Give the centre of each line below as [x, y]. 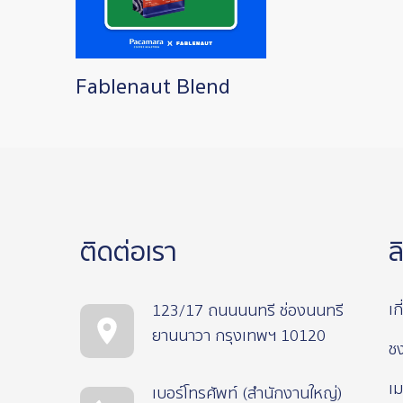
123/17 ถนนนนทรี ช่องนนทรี [248, 311]
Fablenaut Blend [153, 87]
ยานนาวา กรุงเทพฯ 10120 [239, 336]
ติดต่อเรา [129, 253]
